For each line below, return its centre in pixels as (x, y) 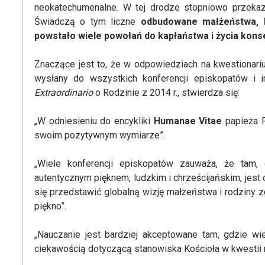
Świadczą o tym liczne (88, 22)
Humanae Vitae (188, 121)
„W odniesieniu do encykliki (94, 121)
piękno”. (50, 206)
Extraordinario (64, 93)
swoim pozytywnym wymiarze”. (100, 135)
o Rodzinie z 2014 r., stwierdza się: (166, 93)
